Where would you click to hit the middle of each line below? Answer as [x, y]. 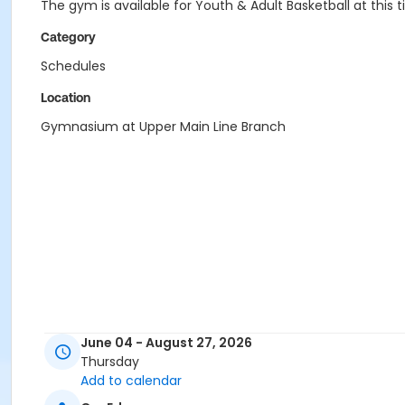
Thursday [110, 362]
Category [68, 37]
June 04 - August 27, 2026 [166, 343]
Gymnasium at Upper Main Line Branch [163, 127]
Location [66, 98]
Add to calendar [131, 381]
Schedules [73, 66]
